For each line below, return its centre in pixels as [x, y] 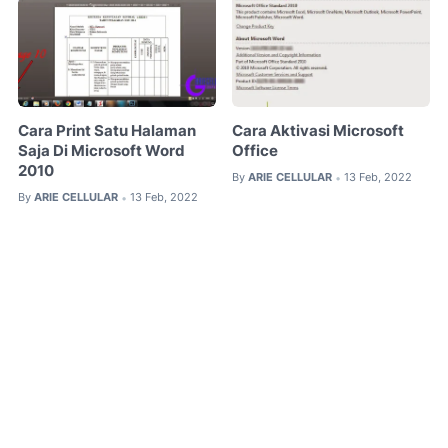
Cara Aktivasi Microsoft [318, 131]
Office [255, 151]
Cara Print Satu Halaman [107, 131]
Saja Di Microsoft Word [101, 151]
